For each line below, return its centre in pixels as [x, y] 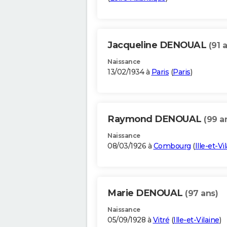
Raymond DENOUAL [156, 119]
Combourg [172, 146]
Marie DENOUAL [146, 193]
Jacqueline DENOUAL [158, 45]
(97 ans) [201, 194]
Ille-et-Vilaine [196, 220]
